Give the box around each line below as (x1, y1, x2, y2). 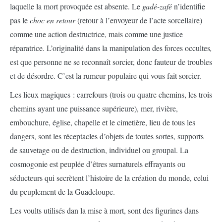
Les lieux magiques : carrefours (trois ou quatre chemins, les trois (10, 89, 212, 100)
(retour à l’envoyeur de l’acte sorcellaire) (77, 15, 202, 26)
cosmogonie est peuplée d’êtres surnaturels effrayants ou (10, 159, 185, 169)
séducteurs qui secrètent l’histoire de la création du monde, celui (10, 172, 209, 183)
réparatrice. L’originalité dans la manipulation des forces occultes (10, 43, 210, 54)
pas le (10, 15, 30, 26)
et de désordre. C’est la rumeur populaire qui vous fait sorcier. (10, 70, 201, 81)
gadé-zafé (142, 1, 172, 12)
